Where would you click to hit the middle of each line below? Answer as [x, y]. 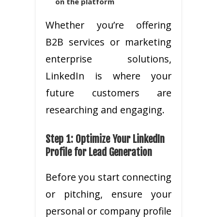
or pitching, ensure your [108, 194]
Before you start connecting [108, 177]
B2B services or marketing [108, 42]
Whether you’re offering [108, 25]
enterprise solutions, [108, 59]
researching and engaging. [105, 109]
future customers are [108, 93]
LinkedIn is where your [108, 76]
